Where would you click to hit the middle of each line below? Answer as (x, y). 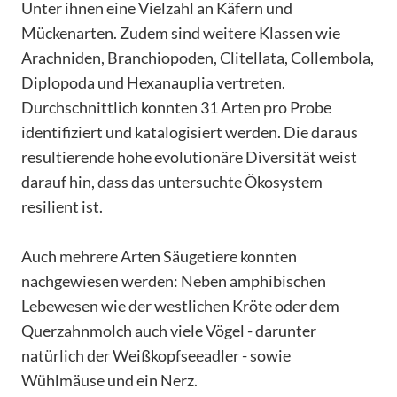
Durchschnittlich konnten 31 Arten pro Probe (176, 107)
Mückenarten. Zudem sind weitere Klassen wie (181, 32)
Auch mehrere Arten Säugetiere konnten (159, 256)
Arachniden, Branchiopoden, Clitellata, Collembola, (198, 57)
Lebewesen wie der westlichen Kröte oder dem (180, 305)
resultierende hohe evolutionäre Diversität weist (189, 156)
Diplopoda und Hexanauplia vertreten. (153, 82)
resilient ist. (62, 206)
